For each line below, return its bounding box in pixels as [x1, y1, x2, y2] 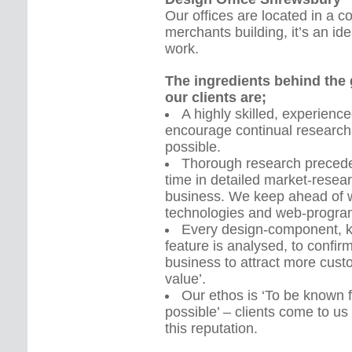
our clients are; [165, 90, 266, 105]
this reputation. [165, 321, 258, 336]
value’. [165, 271, 206, 287]
